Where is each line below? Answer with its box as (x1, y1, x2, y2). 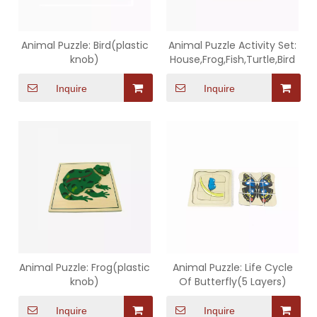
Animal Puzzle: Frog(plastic (19, 260, 150, 275)
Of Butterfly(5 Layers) (178, 275, 287, 289)
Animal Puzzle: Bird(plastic (21, 38, 149, 52)
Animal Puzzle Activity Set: (168, 38, 296, 52)
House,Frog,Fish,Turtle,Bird (170, 52, 295, 67)
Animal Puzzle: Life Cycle (172, 260, 293, 275)
